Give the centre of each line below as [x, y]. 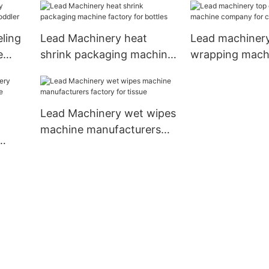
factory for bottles [87, 71]
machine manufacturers [100, 130]
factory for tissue [84, 146]
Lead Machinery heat [93, 38]
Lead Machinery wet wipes [108, 113]
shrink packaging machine [107, 55]
